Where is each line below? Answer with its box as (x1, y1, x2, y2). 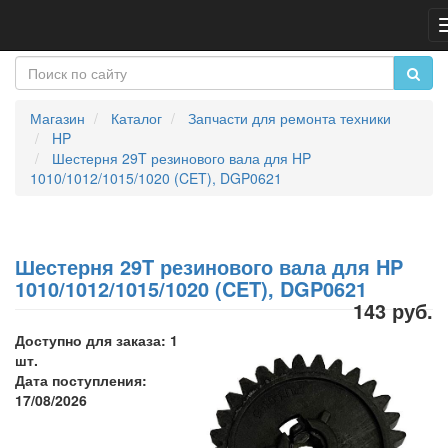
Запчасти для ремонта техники (188, 108, 391, 128)
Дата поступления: (15, 370, 147, 390)
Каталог (111, 108, 162, 128)
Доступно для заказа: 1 (15, 330, 178, 350)
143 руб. (353, 296, 433, 325)
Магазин (30, 108, 85, 128)
